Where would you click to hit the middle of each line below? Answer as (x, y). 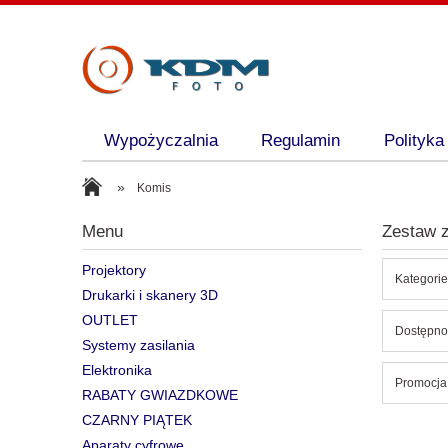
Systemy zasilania (138, 345)
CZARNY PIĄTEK (137, 420)
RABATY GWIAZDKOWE (160, 395)
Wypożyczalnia (160, 141)
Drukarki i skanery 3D (150, 295)
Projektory (114, 270)
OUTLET (110, 320)
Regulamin (301, 141)
